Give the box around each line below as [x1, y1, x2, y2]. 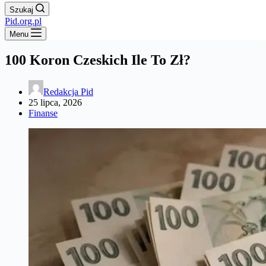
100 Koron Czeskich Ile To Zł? [5, 52, 191, 68]
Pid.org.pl [5, 16, 42, 26]
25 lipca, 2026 [28, 97, 82, 107]
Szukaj [9, 5, 33, 14]
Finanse [28, 107, 58, 118]
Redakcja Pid [43, 86, 93, 97]
